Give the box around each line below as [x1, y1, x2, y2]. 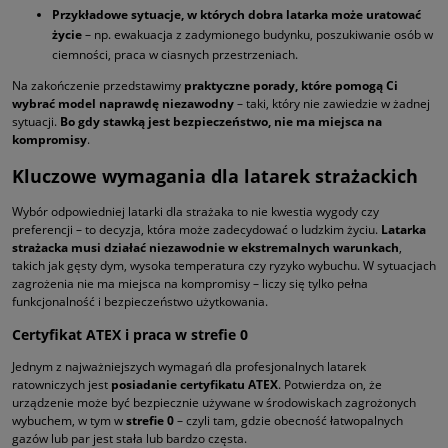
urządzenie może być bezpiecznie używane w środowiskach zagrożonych [12, 393, 416, 411]
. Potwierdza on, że [278, 375, 382, 393]
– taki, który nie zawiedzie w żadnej [234, 94, 430, 112]
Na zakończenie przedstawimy [12, 76, 184, 94]
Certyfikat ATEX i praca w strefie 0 [12, 324, 248, 344]
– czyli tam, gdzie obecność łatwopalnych [174, 411, 403, 429]
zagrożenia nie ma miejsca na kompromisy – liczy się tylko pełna [12, 274, 368, 292]
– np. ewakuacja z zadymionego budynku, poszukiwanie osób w [82, 25, 433, 43]
